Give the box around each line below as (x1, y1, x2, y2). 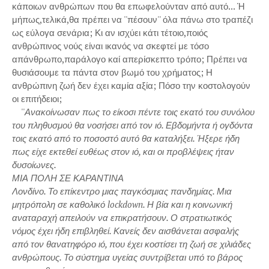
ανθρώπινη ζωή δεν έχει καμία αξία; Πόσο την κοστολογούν (12, 79, 250, 91)
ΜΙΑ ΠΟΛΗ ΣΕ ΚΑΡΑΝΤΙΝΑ (12, 172, 124, 184)
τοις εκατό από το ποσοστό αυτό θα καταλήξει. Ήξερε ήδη (12, 132, 240, 144)
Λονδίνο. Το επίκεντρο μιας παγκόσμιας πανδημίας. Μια (12, 185, 232, 197)
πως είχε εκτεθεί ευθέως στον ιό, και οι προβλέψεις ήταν (12, 145, 234, 157)
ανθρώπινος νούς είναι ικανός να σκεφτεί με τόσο (12, 40, 209, 52)
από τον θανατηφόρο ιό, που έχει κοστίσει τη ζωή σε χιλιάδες (12, 238, 251, 250)
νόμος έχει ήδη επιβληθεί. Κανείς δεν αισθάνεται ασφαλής (12, 225, 239, 237)
